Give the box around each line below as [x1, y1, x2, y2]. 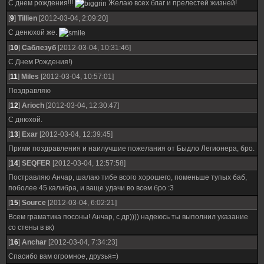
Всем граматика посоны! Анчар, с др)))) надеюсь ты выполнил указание [8, 213, 248, 221]
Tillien [18, 14, 37, 22]
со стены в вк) [8, 223, 54, 232]
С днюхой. [8, 115, 42, 124]
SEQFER [22, 159, 51, 167]
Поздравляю [8, 87, 51, 95]
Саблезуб [22, 44, 56, 52]
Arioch [22, 101, 44, 110]
